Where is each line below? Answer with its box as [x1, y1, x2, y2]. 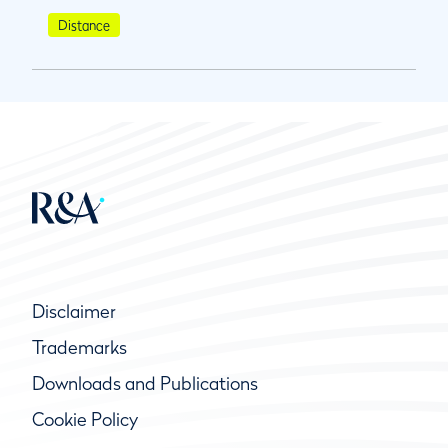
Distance [58, 16, 110, 33]
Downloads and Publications [32, 372, 258, 394]
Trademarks [32, 336, 127, 358]
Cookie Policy [32, 408, 138, 430]
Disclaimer [32, 300, 116, 322]
